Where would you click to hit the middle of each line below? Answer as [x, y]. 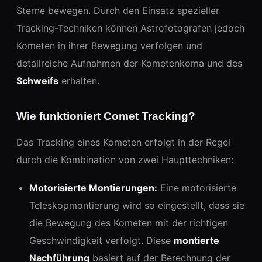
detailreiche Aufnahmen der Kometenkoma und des [129, 63]
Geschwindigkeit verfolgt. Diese [101, 240]
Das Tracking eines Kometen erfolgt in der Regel [123, 142]
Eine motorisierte [197, 187]
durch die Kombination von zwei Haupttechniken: [125, 159]
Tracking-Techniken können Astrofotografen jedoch [130, 28]
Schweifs [37, 80]
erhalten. [79, 80]
